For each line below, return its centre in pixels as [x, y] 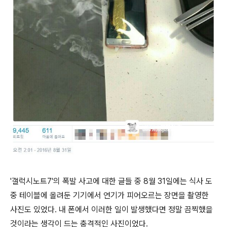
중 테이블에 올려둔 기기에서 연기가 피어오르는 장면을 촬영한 [109, 196]
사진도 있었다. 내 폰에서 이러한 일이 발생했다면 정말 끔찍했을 [111, 210]
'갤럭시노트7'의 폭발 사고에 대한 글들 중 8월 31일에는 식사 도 [111, 181]
